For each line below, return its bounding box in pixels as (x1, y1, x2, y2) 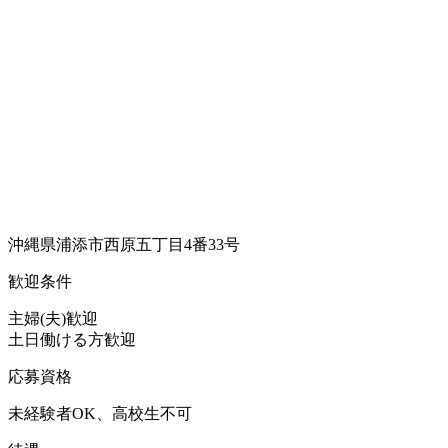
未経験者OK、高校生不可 (8, 404, 192, 422)
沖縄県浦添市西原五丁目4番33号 (8, 235, 240, 253)
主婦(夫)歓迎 (8, 309, 98, 327)
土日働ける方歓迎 (8, 330, 136, 348)
